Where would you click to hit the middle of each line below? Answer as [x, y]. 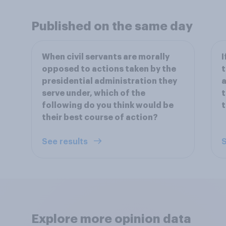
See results [66, 142]
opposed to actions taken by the [109, 69]
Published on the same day [112, 26]
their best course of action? [100, 118]
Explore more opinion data [111, 219]
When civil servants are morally [106, 57]
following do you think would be [108, 105]
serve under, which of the [94, 93]
